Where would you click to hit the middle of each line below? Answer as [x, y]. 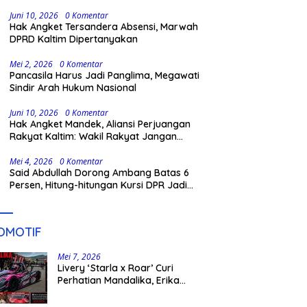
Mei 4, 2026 [32, 162]
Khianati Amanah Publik [64, 149]
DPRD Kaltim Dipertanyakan [74, 39]
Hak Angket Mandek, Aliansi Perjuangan [100, 124]
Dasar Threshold [48, 198]
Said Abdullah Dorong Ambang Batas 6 [100, 173]
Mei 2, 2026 [32, 64]
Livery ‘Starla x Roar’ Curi [116, 268]
